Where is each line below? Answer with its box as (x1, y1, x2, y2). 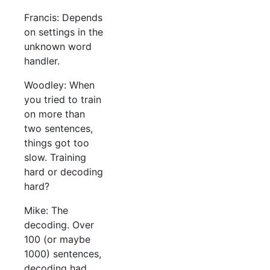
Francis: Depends (24, 11, 102, 24)
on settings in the (24, 26, 103, 39)
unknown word (24, 40, 92, 53)
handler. (24, 55, 60, 67)
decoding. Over (24, 219, 94, 231)
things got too (24, 137, 89, 149)
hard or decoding (24, 166, 103, 178)
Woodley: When (24, 79, 95, 92)
